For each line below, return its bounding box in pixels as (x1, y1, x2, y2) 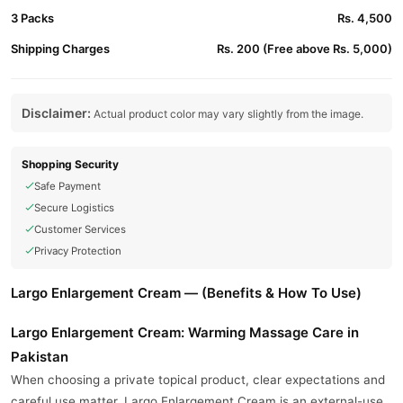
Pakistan (11, 348, 68, 365)
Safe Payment (34, 180, 101, 193)
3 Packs (11, 11, 54, 25)
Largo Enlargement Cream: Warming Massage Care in (11, 324, 359, 341)
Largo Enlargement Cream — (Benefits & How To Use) (11, 284, 362, 301)
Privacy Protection (34, 245, 121, 257)
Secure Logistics (34, 201, 114, 214)
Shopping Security (22, 157, 119, 171)
